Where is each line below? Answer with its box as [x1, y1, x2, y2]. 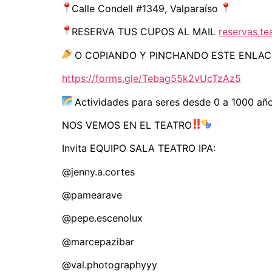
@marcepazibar [62, 235, 134, 248]
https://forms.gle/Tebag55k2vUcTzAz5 [62, 72, 241, 85]
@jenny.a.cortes [62, 165, 135, 178]
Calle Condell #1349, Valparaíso [72, 2, 221, 15]
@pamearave [62, 189, 122, 202]
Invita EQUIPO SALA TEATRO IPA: [62, 142, 216, 155]
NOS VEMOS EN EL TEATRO [62, 118, 192, 131]
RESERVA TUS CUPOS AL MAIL [72, 25, 219, 38]
